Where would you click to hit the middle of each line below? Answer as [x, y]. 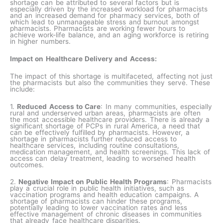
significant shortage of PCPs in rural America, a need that [105, 126]
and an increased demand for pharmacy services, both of [105, 15]
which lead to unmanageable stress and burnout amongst [105, 22]
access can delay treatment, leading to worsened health [103, 158]
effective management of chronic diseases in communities [106, 214]
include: [24, 89]
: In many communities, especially [156, 106]
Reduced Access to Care [59, 106]
